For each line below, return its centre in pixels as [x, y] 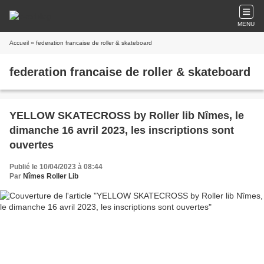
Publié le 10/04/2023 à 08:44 [56, 167]
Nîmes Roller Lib [51, 176]
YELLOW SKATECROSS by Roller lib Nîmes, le [127, 115]
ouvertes [32, 145]
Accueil [19, 43]
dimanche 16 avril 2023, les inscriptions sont [122, 130]
